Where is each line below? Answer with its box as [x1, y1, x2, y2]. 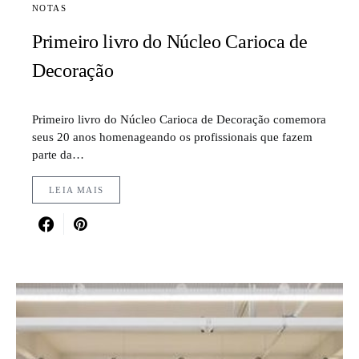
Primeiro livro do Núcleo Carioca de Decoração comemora [32, 112, 326, 127]
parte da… [32, 147, 84, 162]
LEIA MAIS [49, 185, 104, 196]
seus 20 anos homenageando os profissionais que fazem [32, 130, 313, 144]
